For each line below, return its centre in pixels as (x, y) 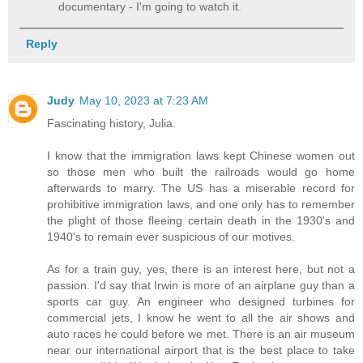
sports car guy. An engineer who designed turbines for (201, 301)
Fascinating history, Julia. (111, 123)
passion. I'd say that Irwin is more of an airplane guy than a (201, 285)
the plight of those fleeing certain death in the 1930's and (201, 220)
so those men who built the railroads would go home (201, 171)
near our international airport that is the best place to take (201, 350)
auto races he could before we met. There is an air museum (201, 333)
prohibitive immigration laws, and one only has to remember (201, 204)
